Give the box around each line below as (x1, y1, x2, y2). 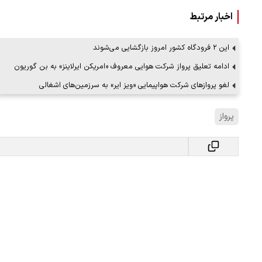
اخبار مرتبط (189, 10, 233, 24)
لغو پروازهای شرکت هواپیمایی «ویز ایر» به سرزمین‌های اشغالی (39, 80, 229, 91)
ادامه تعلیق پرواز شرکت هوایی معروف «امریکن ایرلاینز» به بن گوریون (14, 61, 229, 72)
